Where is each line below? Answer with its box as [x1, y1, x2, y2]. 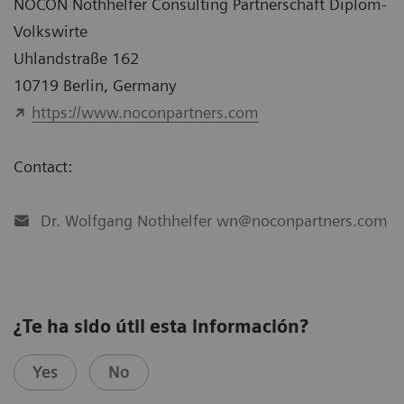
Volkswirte [14, 21, 87, 41]
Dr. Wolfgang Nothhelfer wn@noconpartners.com [41, 210, 388, 230]
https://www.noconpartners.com [31, 102, 259, 122]
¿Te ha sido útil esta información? [14, 315, 308, 337]
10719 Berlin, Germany [14, 75, 177, 95]
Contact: [14, 156, 72, 176]
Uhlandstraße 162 [14, 48, 139, 68]
